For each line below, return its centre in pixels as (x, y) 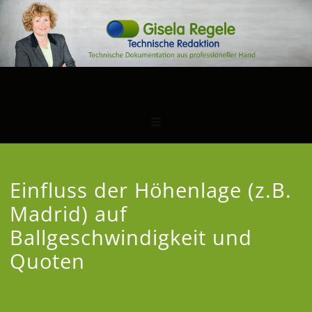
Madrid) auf (69, 213)
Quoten (48, 260)
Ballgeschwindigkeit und (131, 237)
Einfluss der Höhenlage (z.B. (151, 189)
